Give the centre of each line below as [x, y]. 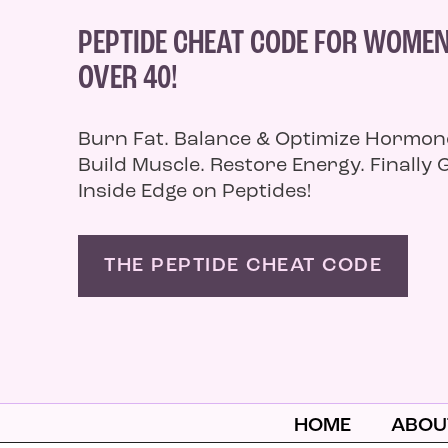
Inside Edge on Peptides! [194, 191]
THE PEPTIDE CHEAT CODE [243, 265]
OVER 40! [128, 79]
